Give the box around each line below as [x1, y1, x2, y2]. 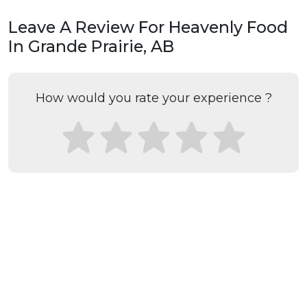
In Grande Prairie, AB [8, 36, 174, 57]
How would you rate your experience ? [35, 90, 272, 106]
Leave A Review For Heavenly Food [8, 17, 288, 38]
